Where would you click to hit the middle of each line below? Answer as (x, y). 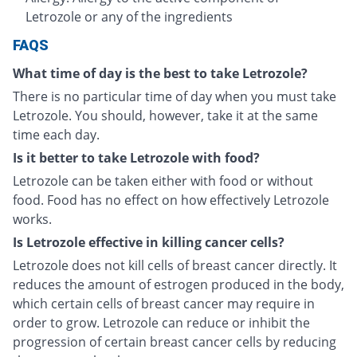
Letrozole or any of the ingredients (129, 16)
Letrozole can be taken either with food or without (163, 180)
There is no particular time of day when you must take (175, 96)
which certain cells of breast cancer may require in (164, 303)
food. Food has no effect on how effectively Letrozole (171, 200)
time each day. (56, 134)
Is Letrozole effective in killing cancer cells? (149, 242)
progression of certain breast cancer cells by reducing (175, 341)
